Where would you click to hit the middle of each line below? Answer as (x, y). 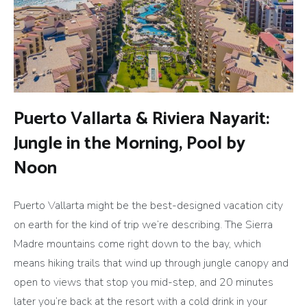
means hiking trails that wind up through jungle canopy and (151, 263)
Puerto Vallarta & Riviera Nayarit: (142, 119)
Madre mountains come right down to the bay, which (137, 244)
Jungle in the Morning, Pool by (130, 144)
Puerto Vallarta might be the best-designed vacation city (148, 206)
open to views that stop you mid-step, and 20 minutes (144, 283)
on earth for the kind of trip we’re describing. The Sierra (143, 225)
